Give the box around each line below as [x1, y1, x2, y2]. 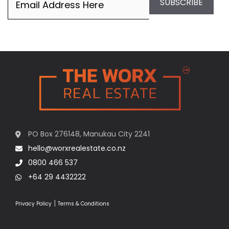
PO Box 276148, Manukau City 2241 [28, 128, 150, 139]
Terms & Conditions [58, 199, 109, 208]
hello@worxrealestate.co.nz [28, 143, 126, 153]
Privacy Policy [15, 199, 52, 208]
